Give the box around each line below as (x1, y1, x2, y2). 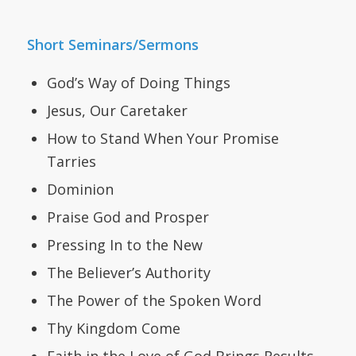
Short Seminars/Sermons (26, 35, 199, 55)
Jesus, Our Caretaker (46, 100, 188, 120)
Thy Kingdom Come (46, 318, 180, 338)
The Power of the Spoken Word (46, 290, 261, 310)
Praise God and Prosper (46, 207, 209, 226)
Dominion (46, 179, 114, 199)
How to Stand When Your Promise (46, 128, 279, 148)
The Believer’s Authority (46, 262, 211, 282)
